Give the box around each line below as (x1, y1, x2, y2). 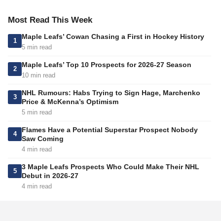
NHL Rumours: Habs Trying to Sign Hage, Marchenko (22, 89, 200, 97)
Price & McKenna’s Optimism (22, 98, 118, 106)
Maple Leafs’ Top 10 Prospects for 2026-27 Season (22, 61, 191, 69)
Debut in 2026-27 (22, 172, 78, 180)
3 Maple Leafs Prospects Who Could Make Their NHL (22, 163, 199, 171)
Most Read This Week (8, 15, 92, 25)
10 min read (22, 72, 55, 79)
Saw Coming (22, 135, 64, 143)
